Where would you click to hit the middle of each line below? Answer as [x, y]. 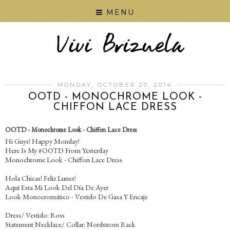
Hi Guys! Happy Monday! [42, 141]
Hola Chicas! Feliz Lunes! [41, 178]
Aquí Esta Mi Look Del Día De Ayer [57, 187]
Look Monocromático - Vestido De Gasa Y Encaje [76, 197]
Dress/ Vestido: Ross [35, 215]
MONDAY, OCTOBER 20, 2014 [115, 85]
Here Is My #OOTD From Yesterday [57, 150]
